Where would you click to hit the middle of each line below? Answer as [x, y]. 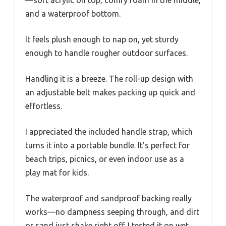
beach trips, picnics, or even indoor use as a [105, 159]
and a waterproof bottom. [73, 13]
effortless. [44, 106]
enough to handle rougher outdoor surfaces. [106, 53]
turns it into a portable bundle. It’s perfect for [107, 145]
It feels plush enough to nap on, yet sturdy [102, 39]
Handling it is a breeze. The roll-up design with [109, 78]
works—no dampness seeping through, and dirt [112, 212]
